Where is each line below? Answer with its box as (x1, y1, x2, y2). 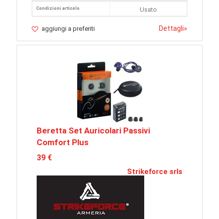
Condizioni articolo (36, 6, 80, 11)
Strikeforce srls (127, 167, 182, 176)
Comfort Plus (37, 137, 88, 148)
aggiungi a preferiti (42, 25, 95, 33)
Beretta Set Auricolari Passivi (37, 126, 150, 136)
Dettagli (159, 24, 184, 33)
